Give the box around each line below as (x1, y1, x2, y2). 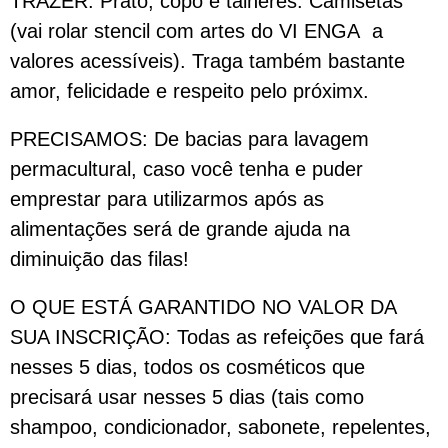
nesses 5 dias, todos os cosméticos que (10, 356, 365, 378)
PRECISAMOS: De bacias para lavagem (10, 128, 369, 150)
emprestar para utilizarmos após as (10, 188, 324, 210)
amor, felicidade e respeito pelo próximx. (10, 80, 369, 102)
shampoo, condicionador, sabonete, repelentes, (10, 416, 431, 438)
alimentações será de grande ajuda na (10, 218, 350, 240)
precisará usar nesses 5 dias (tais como (10, 386, 364, 408)
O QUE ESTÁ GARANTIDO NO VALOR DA (10, 296, 396, 318)
